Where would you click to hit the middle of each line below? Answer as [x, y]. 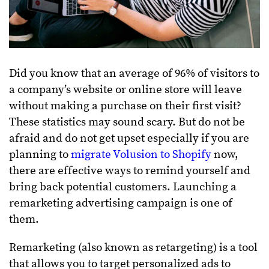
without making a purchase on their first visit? [125, 106]
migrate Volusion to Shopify [141, 154]
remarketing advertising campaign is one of [121, 203]
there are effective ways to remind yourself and [130, 171]
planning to [40, 154]
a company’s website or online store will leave [125, 89]
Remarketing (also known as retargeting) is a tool [133, 247]
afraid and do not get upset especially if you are [129, 138]
